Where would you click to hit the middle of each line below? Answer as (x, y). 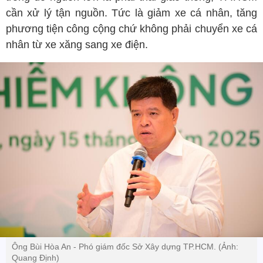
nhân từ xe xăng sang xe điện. (77, 45)
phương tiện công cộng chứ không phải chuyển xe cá (131, 29)
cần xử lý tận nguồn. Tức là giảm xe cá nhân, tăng (131, 13)
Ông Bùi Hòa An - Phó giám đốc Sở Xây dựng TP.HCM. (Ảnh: (125, 247)
